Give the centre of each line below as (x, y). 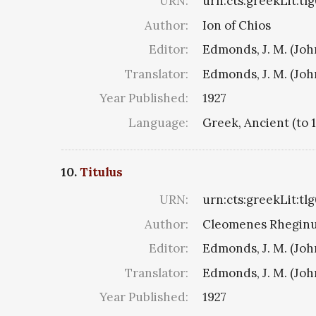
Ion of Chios (237, 25)
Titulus (101, 172)
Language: (158, 122)
